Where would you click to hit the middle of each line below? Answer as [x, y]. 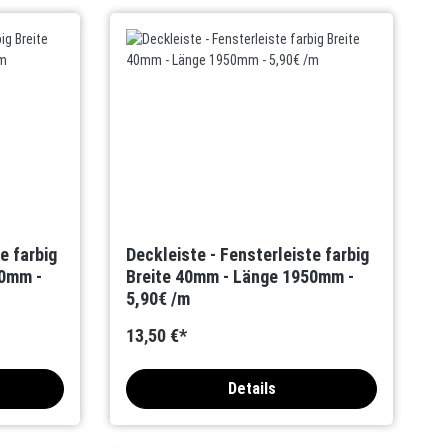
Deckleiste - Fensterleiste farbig [248, 254]
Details [251, 388]
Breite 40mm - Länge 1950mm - [240, 276]
